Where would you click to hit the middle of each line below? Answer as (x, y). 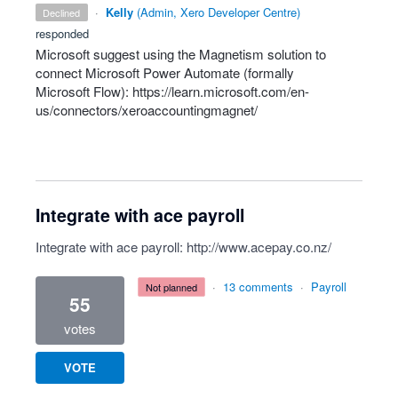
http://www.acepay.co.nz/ (259, 247)
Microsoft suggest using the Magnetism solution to (181, 54)
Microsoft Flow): (84, 91)
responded (62, 33)
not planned (175, 287)
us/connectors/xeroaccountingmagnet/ (147, 110)
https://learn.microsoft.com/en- (221, 91)
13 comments (258, 287)
